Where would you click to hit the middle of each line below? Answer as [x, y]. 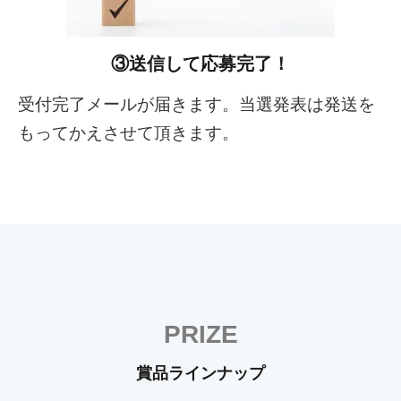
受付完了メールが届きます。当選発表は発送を [196, 105]
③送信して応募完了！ [200, 64]
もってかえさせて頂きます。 [128, 133]
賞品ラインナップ [200, 373]
